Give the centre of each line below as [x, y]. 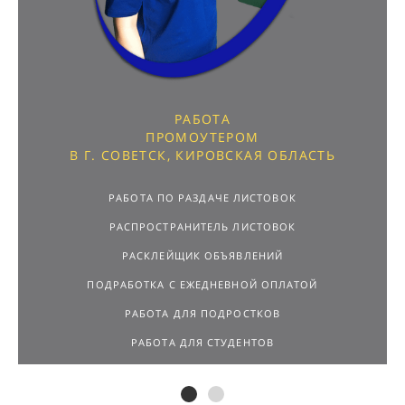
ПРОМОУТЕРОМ [202, 137]
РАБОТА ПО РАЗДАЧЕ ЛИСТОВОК [202, 198]
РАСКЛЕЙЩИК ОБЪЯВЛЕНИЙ [202, 256]
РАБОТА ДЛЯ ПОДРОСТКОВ [202, 314]
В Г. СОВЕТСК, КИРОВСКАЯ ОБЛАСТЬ [202, 155]
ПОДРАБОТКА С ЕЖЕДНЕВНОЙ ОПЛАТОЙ [202, 285]
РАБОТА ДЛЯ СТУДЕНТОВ [202, 343]
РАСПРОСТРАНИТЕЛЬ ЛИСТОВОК [202, 227]
